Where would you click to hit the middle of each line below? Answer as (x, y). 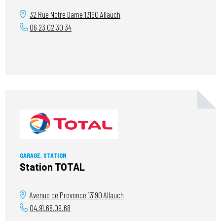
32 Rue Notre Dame (57, 15)
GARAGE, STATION (43, 155)
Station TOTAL (52, 167)
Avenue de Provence (59, 195)
